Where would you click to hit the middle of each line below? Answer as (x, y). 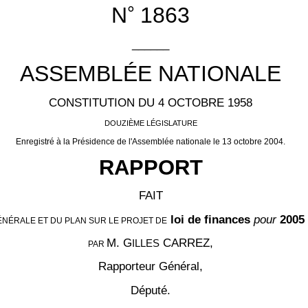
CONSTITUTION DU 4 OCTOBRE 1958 (151, 103)
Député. (151, 290)
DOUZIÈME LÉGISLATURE (151, 123)
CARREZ (185, 243)
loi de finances (212, 219)
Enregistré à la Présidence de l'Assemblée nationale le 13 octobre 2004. (151, 141)
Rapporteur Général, (151, 266)
